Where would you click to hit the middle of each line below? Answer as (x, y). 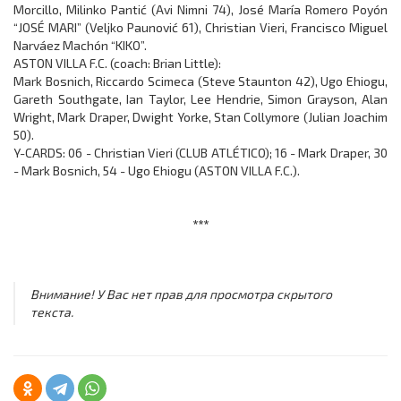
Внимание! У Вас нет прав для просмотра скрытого (181, 294)
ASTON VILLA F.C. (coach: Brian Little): (117, 63)
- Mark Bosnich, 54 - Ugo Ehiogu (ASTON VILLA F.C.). (157, 171)
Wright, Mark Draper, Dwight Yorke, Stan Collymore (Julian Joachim (200, 117)
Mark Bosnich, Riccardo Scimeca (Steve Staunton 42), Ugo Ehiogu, (200, 81)
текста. (51, 312)
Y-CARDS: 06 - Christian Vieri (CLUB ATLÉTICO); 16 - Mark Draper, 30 (200, 153)
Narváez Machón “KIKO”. (80, 45)
